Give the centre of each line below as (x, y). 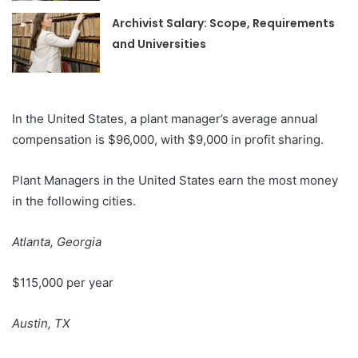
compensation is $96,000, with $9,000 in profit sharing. (169, 139)
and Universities (159, 44)
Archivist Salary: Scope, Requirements (224, 23)
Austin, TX (43, 323)
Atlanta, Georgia (58, 241)
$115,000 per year (63, 282)
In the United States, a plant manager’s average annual (165, 118)
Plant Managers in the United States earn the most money (175, 180)
